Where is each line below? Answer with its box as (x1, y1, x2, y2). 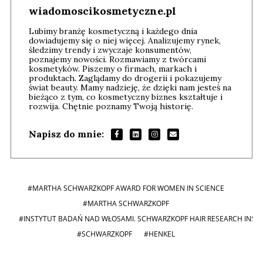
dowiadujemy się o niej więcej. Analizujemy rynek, (29, 35, 221, 46)
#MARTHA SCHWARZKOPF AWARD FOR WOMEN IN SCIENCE (27, 183, 224, 193)
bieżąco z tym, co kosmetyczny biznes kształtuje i (29, 91, 222, 102)
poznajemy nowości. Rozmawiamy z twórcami (29, 53, 206, 65)
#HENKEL (143, 228, 175, 239)
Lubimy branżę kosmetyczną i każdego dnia (29, 25, 197, 36)
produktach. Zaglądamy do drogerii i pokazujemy (29, 72, 221, 83)
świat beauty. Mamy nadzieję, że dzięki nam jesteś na (29, 82, 231, 93)
